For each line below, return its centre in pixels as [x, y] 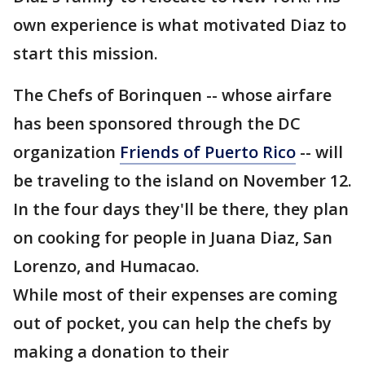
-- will [319, 152]
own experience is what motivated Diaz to [180, 25]
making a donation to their [121, 352]
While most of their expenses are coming [175, 295]
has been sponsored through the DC [157, 123]
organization [66, 152]
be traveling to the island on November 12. [182, 180]
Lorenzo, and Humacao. [106, 266]
